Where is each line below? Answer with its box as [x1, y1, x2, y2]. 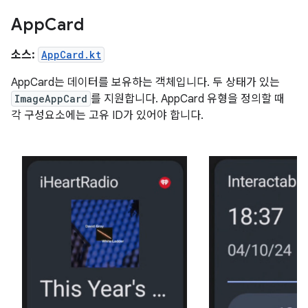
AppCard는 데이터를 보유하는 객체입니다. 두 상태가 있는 [11, 76, 280, 90]
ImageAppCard [14, 92, 87, 106]
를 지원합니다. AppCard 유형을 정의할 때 [91, 92, 285, 107]
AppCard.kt [41, 48, 101, 62]
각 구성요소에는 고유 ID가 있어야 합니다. [11, 109, 203, 123]
